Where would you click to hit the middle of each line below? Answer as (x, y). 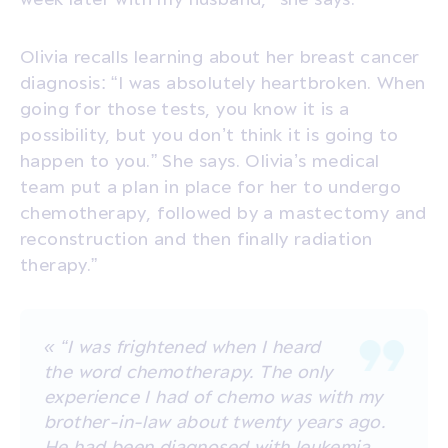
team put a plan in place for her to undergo (211, 185)
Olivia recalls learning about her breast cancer (220, 55)
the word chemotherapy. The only (188, 370)
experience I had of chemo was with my (213, 395)
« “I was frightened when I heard (182, 345)
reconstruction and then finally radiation (196, 237)
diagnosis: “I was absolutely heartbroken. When (223, 81)
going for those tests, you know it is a (185, 107)
